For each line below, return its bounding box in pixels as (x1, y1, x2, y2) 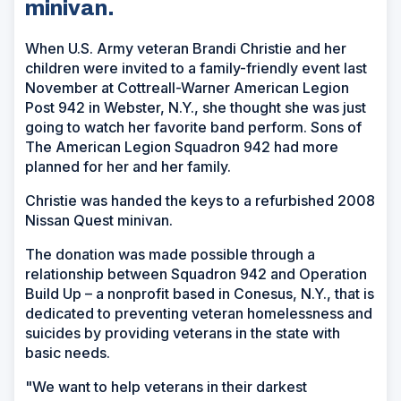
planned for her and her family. (25, 158, 231, 176)
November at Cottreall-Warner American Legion (25, 79, 349, 98)
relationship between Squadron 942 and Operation (25, 265, 367, 284)
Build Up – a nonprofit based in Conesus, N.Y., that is (25, 285, 374, 303)
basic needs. (25, 344, 110, 363)
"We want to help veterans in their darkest (25, 378, 307, 397)
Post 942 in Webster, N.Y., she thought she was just (25, 98, 366, 117)
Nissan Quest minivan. (25, 211, 173, 230)
